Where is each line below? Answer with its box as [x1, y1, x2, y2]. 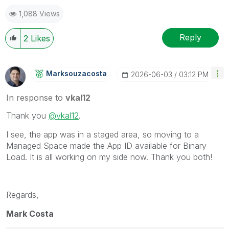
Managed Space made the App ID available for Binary [6, 140, 207, 151]
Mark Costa [6, 208, 54, 219]
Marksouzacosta [46, 68, 107, 78]
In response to [6, 92, 65, 103]
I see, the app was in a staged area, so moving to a [6, 129, 199, 140]
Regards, [6, 189, 39, 200]
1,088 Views [19, 9, 60, 18]
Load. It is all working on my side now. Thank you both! [6, 151, 212, 162]
